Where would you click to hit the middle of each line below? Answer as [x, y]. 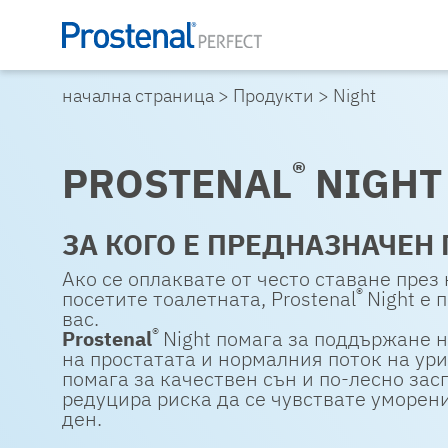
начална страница [138, 95]
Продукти [273, 95]
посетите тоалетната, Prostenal [209, 298]
